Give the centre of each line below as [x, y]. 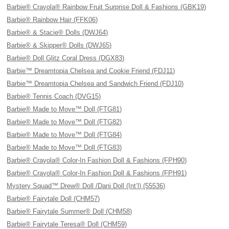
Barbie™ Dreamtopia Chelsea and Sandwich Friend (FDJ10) [95, 84]
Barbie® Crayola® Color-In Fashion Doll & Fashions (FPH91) [97, 173]
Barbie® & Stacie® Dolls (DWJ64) [58, 32]
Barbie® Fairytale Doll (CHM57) [53, 199]
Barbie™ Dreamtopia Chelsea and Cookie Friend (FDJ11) [91, 71]
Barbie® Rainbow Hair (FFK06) [52, 20]
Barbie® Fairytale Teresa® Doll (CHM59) [67, 224]
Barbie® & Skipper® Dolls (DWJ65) [59, 45]
